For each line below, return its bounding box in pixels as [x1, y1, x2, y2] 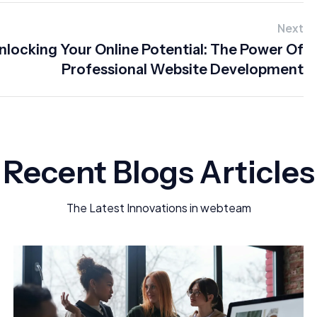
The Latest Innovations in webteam [66, 200, 251, 215]
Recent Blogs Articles [2, 153, 315, 191]
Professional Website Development [62, 61, 304, 78]
